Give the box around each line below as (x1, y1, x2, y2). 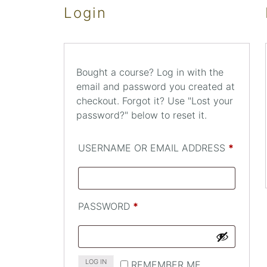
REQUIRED (138, 200, 185, 212)
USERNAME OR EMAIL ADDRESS (78, 142, 228, 154)
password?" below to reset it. (76, 109, 207, 122)
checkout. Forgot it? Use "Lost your (76, 95, 233, 107)
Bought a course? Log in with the (76, 66, 223, 79)
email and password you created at (76, 80, 235, 93)
